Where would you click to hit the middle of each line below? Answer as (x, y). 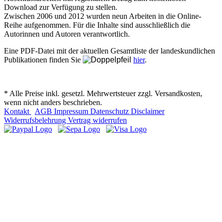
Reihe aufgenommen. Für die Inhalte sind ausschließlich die (97, 25)
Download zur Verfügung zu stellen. (61, 7)
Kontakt (18, 111)
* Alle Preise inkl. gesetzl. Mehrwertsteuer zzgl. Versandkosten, (103, 93)
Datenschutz (111, 111)
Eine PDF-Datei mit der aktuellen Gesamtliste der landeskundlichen (110, 51)
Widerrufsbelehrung (36, 120)
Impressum (72, 111)
